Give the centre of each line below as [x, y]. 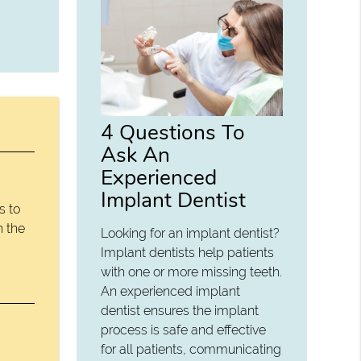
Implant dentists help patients [188, 252]
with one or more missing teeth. [192, 272]
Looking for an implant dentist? [191, 233]
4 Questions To [173, 132]
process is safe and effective [184, 330]
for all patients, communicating [191, 349]
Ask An [136, 154]
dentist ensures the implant [180, 310]
